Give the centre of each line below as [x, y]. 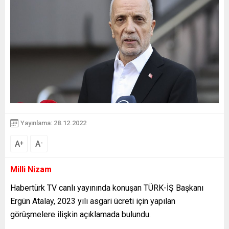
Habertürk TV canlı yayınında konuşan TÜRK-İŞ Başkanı [107, 188]
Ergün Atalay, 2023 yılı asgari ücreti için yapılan [93, 201]
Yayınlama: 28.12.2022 [53, 123]
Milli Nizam [31, 169]
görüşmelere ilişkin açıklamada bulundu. [81, 214]
